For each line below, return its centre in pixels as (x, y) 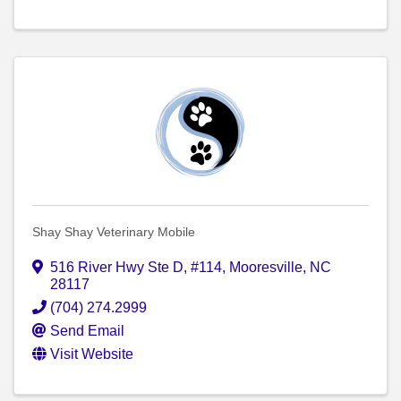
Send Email (87, 331)
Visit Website (92, 354)
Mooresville (266, 268)
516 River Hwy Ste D (117, 268)
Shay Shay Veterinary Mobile (114, 232)
